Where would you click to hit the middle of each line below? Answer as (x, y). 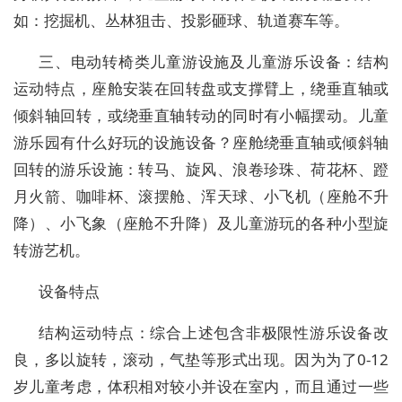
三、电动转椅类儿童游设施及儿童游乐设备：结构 (214, 62)
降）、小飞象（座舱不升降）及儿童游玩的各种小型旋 (201, 223)
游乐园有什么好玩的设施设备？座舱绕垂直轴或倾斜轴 (201, 143)
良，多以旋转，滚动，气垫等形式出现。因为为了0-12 (201, 360)
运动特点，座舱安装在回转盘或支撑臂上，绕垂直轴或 (201, 89)
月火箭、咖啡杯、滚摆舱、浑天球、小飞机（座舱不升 (201, 197)
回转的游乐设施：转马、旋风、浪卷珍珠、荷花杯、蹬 (201, 170)
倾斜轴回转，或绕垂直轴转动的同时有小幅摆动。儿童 (201, 116)
